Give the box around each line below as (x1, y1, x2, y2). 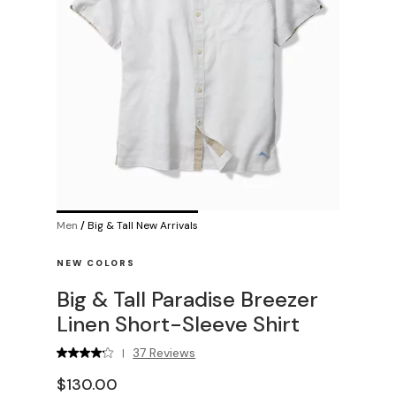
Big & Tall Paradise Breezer (57, 286, 318, 313)
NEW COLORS (57, 257, 135, 269)
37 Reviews (133, 345, 196, 361)
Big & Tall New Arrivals (88, 218, 198, 232)
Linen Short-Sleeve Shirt (57, 310, 300, 338)
